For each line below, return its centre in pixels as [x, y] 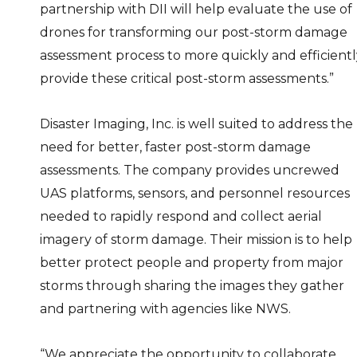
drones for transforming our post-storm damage [194, 32]
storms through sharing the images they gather [192, 285]
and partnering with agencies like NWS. [165, 308]
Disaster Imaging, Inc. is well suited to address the [196, 124]
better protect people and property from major [192, 262]
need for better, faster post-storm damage [175, 147]
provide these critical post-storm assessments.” [187, 78]
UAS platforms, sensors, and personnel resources [195, 193]
